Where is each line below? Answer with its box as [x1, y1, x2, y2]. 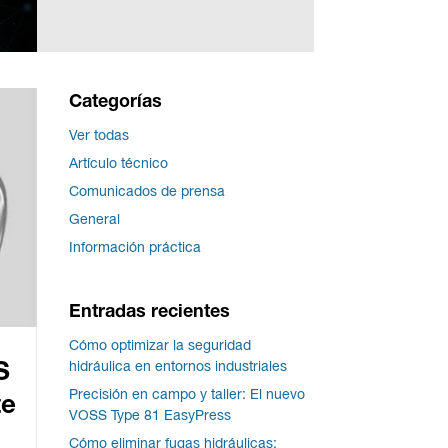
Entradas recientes [68, 304, 230, 321]
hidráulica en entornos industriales [68, 361, 287, 375]
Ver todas [68, 129, 129, 143]
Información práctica [68, 241, 201, 255]
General [68, 213, 120, 227]
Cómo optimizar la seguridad [68, 340, 251, 354]
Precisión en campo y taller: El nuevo [68, 389, 305, 403]
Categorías [68, 93, 162, 110]
